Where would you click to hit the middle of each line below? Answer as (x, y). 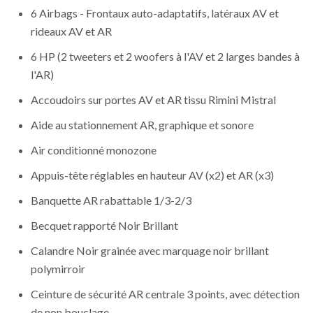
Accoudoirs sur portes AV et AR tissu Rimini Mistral (153, 100)
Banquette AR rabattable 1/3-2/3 (111, 201)
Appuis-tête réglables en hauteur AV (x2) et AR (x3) (152, 175)
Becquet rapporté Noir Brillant (104, 226)
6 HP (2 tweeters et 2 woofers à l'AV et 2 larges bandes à (165, 57)
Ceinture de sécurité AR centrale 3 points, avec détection (165, 294)
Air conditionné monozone (94, 150)
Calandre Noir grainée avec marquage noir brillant (150, 251)
